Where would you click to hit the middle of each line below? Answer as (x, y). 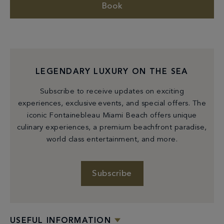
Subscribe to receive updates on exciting (112, 91)
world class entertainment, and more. (112, 139)
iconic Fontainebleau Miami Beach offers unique (112, 115)
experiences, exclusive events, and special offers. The (112, 103)
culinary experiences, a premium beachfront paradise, (112, 127)
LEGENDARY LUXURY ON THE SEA (112, 72)
